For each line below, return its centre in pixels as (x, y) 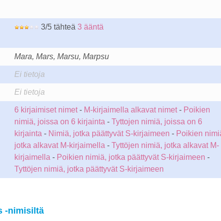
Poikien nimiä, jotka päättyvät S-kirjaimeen (131, 157)
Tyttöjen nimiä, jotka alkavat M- (165, 145)
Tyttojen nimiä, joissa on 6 (157, 122)
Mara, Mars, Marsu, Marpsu (61, 56)
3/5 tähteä (58, 27)
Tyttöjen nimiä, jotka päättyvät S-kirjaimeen (89, 169)
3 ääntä (90, 27)
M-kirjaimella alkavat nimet (130, 110)
